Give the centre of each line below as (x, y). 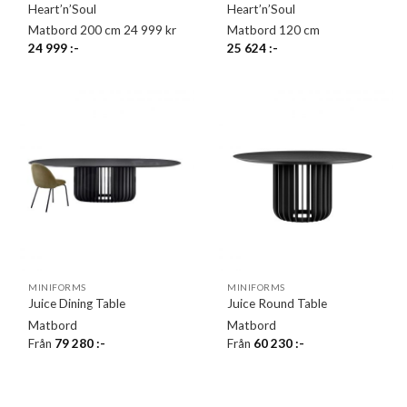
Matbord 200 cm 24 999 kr (103, 30)
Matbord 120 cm (277, 30)
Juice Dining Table (77, 304)
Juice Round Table (278, 304)
